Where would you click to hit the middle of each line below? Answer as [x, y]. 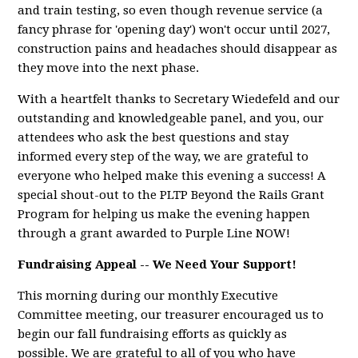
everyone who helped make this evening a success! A [172, 176]
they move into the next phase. [109, 68]
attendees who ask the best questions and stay [153, 138]
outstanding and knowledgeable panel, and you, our [171, 119]
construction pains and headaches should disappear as [178, 49]
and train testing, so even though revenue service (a [171, 11]
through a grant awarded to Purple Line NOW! [154, 234]
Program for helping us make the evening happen [164, 215]
